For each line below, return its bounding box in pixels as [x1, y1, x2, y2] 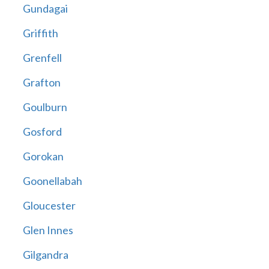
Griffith [22, 26, 58, 40]
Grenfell [22, 51, 62, 65]
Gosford [22, 125, 62, 139]
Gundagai [22, 2, 68, 16]
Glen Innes [22, 223, 73, 237]
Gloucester [22, 199, 76, 213]
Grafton [22, 76, 61, 89]
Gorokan [22, 150, 64, 163]
